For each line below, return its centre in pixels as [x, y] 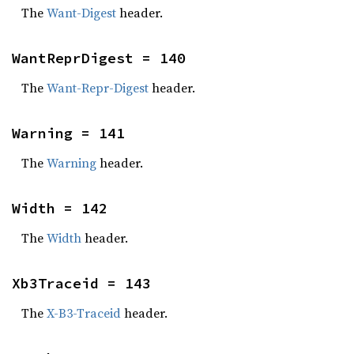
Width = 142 [60, 208]
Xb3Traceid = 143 [81, 283]
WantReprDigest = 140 [99, 58]
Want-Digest [81, 13]
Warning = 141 [68, 133]
